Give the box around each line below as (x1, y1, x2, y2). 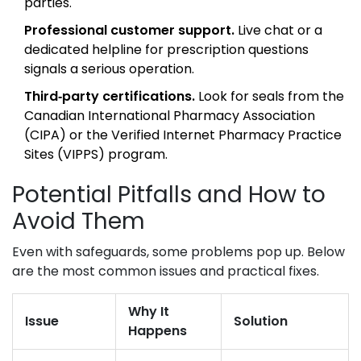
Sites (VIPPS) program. (24, 145, 168, 164)
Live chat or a (234, 21, 322, 40)
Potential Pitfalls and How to (12, 179, 326, 211)
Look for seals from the (195, 87, 344, 106)
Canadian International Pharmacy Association (24, 106, 315, 126)
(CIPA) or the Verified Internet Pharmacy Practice (24, 126, 342, 145)
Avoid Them (12, 205, 145, 238)
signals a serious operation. (24, 60, 194, 79)
